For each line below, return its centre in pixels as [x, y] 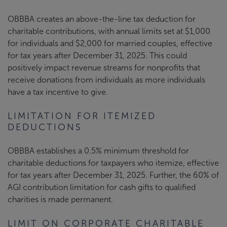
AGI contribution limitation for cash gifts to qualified [102, 187]
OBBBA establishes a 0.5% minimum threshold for [98, 150]
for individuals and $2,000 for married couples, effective [110, 43]
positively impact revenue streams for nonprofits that [104, 67]
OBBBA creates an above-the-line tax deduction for [102, 19]
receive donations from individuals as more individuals [106, 80]
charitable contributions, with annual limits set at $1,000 [109, 31]
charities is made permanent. [60, 199]
